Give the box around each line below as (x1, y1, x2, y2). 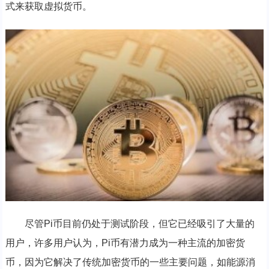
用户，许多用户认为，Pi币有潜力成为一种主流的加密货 (5, 238, 245, 249)
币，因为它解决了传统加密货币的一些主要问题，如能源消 (5, 257, 255, 268)
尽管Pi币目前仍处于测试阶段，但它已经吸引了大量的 (24, 219, 255, 229)
